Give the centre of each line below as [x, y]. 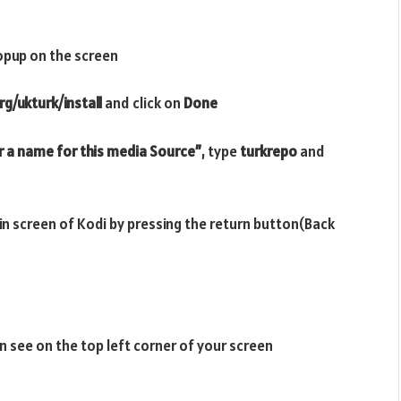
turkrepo [269, 151]
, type [221, 151]
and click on [144, 103]
